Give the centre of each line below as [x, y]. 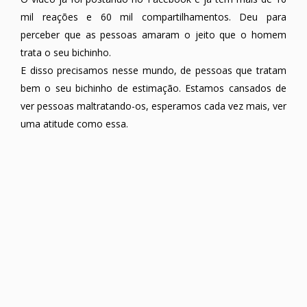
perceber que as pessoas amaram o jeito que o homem [153, 34]
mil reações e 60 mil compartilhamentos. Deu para [153, 16]
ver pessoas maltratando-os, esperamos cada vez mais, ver [153, 106]
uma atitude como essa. [74, 123]
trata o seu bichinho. [66, 52]
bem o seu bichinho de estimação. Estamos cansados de [153, 88]
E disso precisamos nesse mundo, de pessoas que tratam [153, 70]
